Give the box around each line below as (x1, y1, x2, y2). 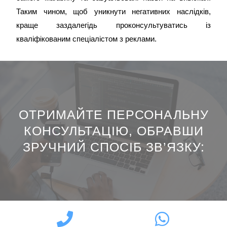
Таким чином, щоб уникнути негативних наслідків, (16, 7, 211, 16)
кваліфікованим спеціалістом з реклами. (16, 34, 157, 43)
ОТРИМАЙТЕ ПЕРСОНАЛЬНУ (18, 107, 209, 122)
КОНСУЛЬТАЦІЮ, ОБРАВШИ (23, 124, 204, 138)
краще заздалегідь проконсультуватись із (16, 21, 211, 29)
